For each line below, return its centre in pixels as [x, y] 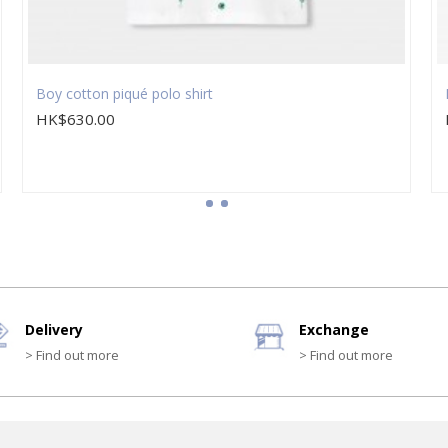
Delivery [54, 330]
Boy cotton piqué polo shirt [125, 94]
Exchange [334, 330]
